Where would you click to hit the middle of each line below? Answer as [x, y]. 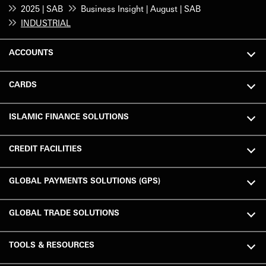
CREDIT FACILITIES [45, 148]
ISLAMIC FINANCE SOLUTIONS [69, 116]
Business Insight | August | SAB [141, 8]
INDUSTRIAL [46, 22]
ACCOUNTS [31, 52]
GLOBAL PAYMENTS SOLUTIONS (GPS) [85, 180]
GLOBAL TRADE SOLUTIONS [64, 212]
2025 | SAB [42, 8]
